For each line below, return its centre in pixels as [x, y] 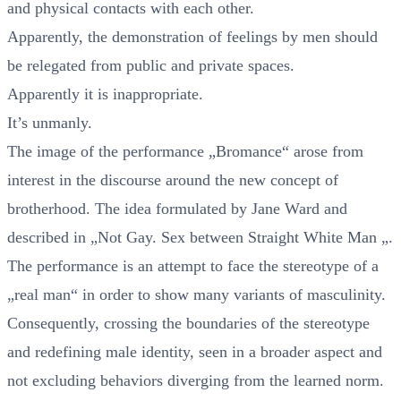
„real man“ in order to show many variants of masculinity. [196, 294]
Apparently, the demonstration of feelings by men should [192, 36]
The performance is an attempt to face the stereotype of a [193, 265]
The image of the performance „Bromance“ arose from [185, 151]
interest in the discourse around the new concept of [173, 179]
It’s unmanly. [50, 122]
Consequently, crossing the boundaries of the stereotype [188, 323]
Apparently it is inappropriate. [105, 94]
